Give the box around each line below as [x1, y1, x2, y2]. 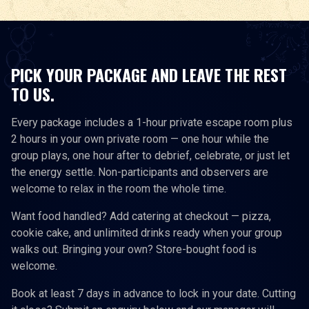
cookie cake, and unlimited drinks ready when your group [11, 226, 282, 239]
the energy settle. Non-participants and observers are [11, 165, 268, 179]
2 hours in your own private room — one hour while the [11, 132, 269, 146]
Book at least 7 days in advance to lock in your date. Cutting [11, 286, 296, 300]
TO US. [11, 81, 54, 106]
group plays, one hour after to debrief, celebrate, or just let [11, 148, 290, 162]
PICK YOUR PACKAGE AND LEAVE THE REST [11, 61, 287, 87]
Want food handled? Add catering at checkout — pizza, [11, 209, 271, 223]
